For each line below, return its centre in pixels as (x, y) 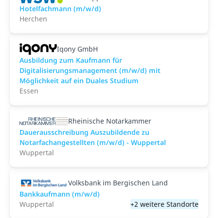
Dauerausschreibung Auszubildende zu (84, 132)
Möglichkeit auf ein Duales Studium (79, 81)
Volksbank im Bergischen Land (118, 183)
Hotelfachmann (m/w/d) (60, 9)
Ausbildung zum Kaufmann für (71, 60)
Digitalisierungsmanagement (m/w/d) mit (90, 70)
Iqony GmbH (77, 49)
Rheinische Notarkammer (110, 121)
